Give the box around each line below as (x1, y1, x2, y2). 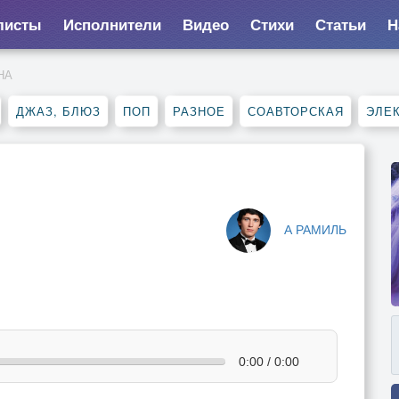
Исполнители (62, 13, 161, 35)
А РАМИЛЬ (284, 220, 346, 238)
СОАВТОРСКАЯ (248, 102, 344, 119)
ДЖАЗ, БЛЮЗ (16, 102, 101, 119)
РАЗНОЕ (173, 102, 225, 119)
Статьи (314, 13, 366, 35)
